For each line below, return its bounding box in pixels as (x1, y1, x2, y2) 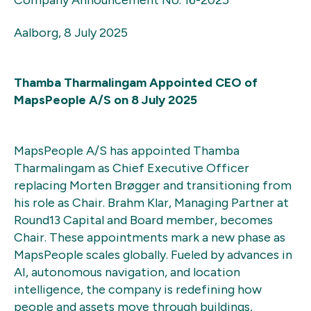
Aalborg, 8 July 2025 (14, 24, 128, 40)
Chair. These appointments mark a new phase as (14, 229, 285, 245)
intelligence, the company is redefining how (14, 281, 262, 297)
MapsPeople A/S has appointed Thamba (14, 142, 239, 158)
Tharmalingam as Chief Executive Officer (14, 160, 249, 176)
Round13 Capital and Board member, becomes (14, 212, 273, 228)
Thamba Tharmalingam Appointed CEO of (14, 75, 258, 91)
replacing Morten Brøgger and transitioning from (14, 177, 292, 193)
